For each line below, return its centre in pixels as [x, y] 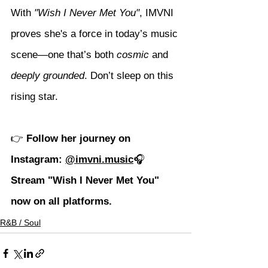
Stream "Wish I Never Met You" [86, 181]
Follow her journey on [80, 139]
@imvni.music [99, 160]
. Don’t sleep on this [130, 76]
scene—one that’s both [64, 55]
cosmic [133, 55]
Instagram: [38, 160]
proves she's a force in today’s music [96, 34]
